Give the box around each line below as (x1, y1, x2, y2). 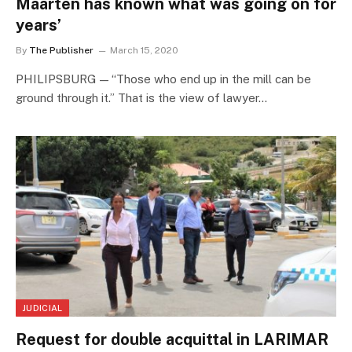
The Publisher (29, 45, 93, 57)
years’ (16, 16, 61, 35)
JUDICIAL (22, 302, 63, 313)
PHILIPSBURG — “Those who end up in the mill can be (16, 72, 311, 86)
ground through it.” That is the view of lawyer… (16, 91, 267, 105)
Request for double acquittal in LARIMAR (16, 329, 328, 349)
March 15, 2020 (110, 45, 178, 57)
